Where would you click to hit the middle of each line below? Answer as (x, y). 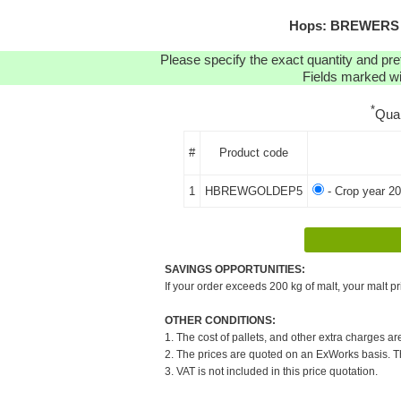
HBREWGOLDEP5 (253, 191)
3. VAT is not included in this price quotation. (271, 371)
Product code (253, 152)
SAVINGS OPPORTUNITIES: (235, 269)
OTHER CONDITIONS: (220, 320)
